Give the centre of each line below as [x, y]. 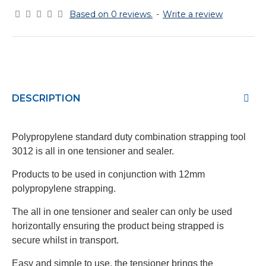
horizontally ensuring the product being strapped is [118, 226]
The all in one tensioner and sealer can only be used [122, 212]
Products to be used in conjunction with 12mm [108, 174]
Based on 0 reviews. [111, 14]
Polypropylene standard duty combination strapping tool [129, 137]
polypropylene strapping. [64, 189]
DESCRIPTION [46, 98]
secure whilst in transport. [65, 240]
